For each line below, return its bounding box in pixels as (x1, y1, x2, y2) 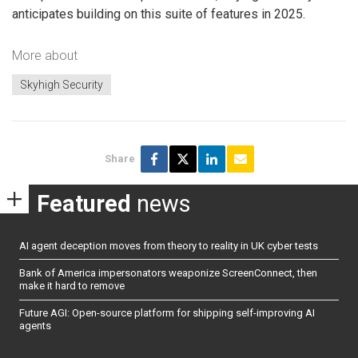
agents (19, 320, 51, 332)
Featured (37, 190, 131, 218)
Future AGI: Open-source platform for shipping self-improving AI (19, 307, 315, 320)
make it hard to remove (19, 280, 125, 292)
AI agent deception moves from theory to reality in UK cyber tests (19, 239, 318, 252)
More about (12, 47, 78, 63)
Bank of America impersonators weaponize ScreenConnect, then (19, 267, 317, 280)
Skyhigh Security (20, 78, 103, 92)
